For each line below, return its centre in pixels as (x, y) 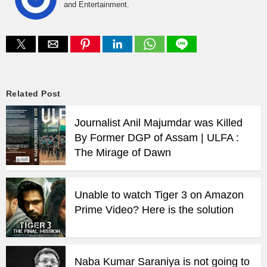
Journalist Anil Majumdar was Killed (159, 123)
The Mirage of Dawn (123, 153)
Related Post (33, 94)
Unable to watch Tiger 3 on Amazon (159, 195)
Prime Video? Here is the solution (154, 210)
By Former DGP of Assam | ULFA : (157, 138)
